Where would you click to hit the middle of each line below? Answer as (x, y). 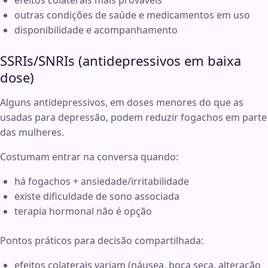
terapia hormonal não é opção (83, 211)
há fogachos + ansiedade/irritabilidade (102, 182)
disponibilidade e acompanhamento (96, 30)
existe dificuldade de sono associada (97, 197)
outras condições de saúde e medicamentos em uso (132, 15)
